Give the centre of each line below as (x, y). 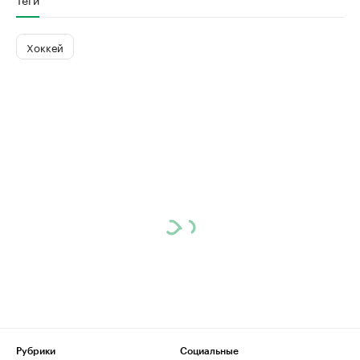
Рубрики (36, 351)
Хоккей (45, 46)
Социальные (209, 351)
